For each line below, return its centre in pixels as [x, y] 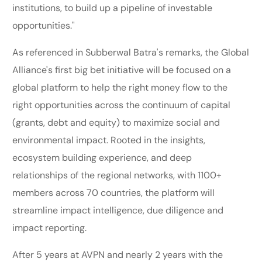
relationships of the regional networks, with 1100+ [117, 175]
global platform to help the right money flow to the [120, 87]
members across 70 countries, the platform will [114, 192]
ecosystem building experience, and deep [102, 157]
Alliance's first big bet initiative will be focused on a [122, 70]
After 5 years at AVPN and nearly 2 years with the [118, 254]
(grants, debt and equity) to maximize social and [116, 122]
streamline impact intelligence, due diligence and [118, 210]
